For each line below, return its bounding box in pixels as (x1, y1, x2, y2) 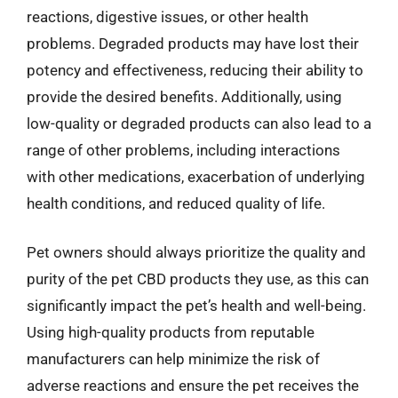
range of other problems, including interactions (27, 140, 340, 159)
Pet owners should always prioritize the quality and (27, 243, 366, 261)
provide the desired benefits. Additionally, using (27, 87, 342, 106)
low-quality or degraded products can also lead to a (27, 114, 371, 132)
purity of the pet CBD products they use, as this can (27, 270, 369, 288)
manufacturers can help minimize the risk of (27, 350, 320, 368)
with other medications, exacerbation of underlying (27, 167, 365, 186)
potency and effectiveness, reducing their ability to (27, 60, 363, 79)
